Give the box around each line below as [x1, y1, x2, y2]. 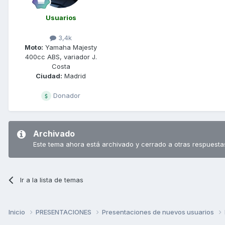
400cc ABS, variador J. [25, 52, 97, 61]
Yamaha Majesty [43, 43, 97, 51]
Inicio [9, 207, 27, 216]
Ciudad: [36, 71, 62, 80]
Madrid [62, 71, 86, 80]
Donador [51, 91, 80, 99]
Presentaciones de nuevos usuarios [102, 207, 215, 216]
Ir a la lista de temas [20, 175, 84, 184]
